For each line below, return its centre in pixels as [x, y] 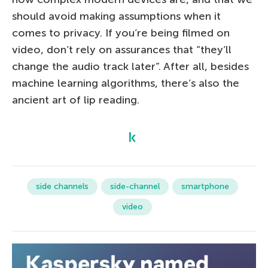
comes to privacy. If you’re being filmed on [121, 33]
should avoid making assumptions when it [116, 16]
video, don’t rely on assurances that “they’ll [122, 49]
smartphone [205, 186]
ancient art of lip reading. [76, 100]
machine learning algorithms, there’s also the [126, 83]
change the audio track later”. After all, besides [130, 66]
